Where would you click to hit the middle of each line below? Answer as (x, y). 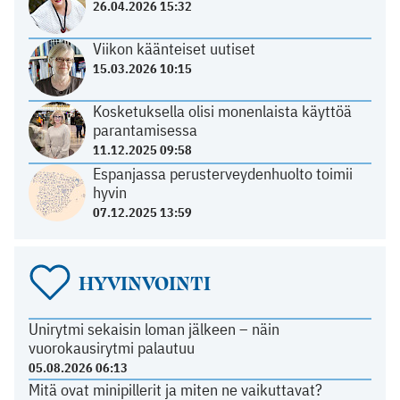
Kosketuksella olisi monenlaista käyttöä (222, 112)
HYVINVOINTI (144, 283)
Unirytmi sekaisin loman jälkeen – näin (154, 329)
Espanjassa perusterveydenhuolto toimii (222, 174)
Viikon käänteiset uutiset (174, 49)
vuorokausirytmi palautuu (111, 348)
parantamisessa (145, 130)
